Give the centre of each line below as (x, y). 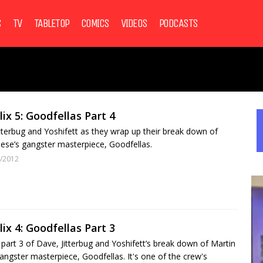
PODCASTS (178, 23)
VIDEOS (134, 23)
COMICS (95, 23)
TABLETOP (51, 23)
